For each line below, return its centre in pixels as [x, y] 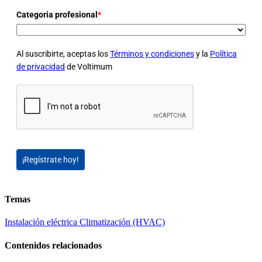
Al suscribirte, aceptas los [63, 54]
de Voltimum [89, 66]
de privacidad [41, 66]
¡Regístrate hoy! [51, 159]
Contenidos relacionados [53, 245]
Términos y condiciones [152, 54]
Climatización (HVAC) [122, 222]
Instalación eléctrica [42, 222]
